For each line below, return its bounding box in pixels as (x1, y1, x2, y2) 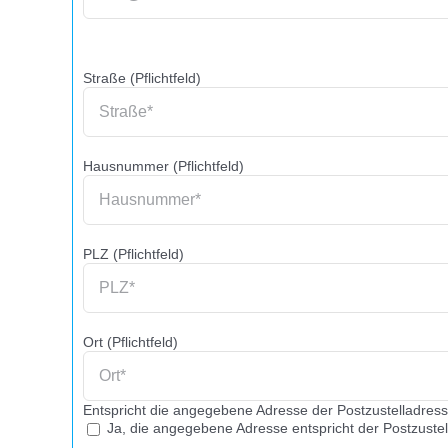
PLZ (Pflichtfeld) (83, 246, 184, 262)
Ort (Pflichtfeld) (83, 334, 178, 350)
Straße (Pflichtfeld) (83, 70, 201, 86)
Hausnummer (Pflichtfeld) (83, 158, 244, 174)
